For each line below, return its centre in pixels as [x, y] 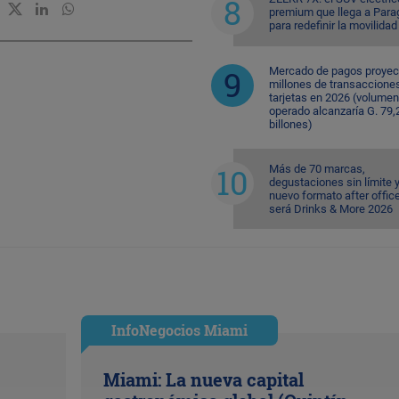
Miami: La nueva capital [203, 379]
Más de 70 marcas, [317, 168]
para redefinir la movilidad [333, 25]
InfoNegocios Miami [179, 330]
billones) [290, 124]
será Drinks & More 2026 [330, 208]
